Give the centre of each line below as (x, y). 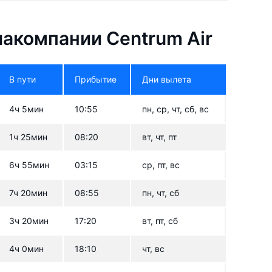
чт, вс (154, 249)
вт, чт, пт (160, 137)
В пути (23, 80)
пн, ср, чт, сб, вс (176, 109)
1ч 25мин (29, 137)
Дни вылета (167, 80)
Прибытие (96, 80)
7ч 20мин (29, 193)
